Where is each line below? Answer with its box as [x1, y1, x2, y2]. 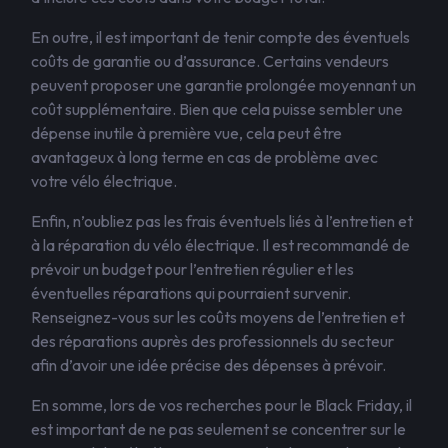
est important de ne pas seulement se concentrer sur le [31, 419, 406, 439]
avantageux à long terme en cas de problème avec [31, 147, 378, 167]
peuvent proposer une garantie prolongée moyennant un [31, 75, 416, 95]
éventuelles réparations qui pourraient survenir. [31, 283, 351, 303]
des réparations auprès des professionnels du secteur [31, 331, 394, 351]
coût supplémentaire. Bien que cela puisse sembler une [31, 99, 403, 119]
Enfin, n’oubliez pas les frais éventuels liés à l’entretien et [31, 211, 413, 231]
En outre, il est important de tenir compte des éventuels [31, 27, 410, 47]
